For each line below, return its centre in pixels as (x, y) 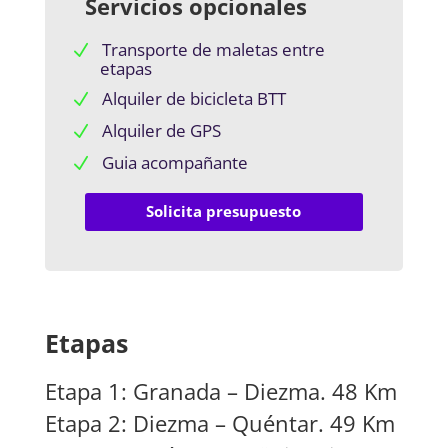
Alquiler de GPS (161, 130)
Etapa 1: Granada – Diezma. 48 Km (220, 390)
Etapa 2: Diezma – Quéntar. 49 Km (219, 422)
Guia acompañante (174, 162)
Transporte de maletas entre (213, 49)
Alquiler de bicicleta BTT (193, 98)
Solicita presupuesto (224, 211)
